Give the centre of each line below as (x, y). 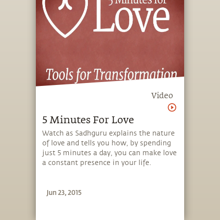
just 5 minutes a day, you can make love (110, 153)
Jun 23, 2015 (64, 192)
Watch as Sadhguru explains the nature (109, 134)
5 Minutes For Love (88, 120)
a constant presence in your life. (97, 163)
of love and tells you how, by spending (107, 143)
